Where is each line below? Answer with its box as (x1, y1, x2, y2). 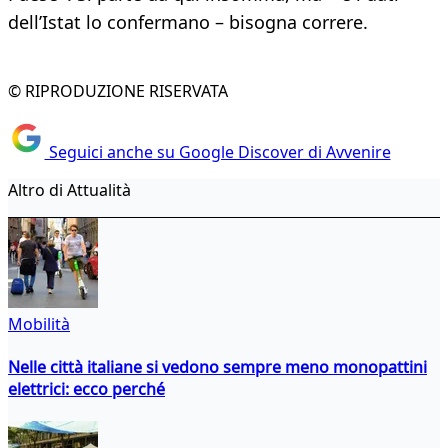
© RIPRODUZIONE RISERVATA (8, 80, 228, 103)
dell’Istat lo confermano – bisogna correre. (8, 10, 368, 35)
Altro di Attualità (8, 178, 131, 201)
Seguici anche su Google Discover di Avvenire (44, 140, 391, 163)
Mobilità (8, 312, 70, 335)
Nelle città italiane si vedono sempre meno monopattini (8, 355, 427, 378)
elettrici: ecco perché (8, 377, 165, 400)
